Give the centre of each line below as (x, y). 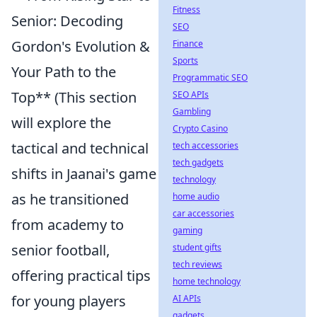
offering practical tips (81, 276)
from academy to (68, 225)
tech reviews (197, 264)
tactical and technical (80, 148)
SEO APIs (191, 94)
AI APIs (187, 298)
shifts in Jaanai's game (84, 174)
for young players (69, 301)
